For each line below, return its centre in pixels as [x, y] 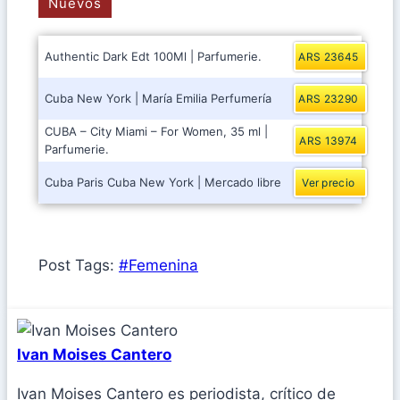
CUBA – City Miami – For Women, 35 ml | [156, 132]
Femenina [163, 266]
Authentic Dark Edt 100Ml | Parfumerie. [153, 57]
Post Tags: [79, 266]
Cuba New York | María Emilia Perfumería [158, 99]
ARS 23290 [329, 99]
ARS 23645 [329, 57]
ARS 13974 [329, 141]
